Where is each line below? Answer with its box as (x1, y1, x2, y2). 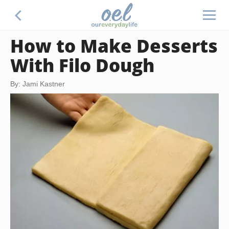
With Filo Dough (10, 53, 154, 77)
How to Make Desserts (10, 33, 218, 58)
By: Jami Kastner (10, 80, 65, 88)
